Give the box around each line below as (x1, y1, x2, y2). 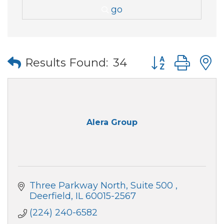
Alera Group (86, 117, 137, 127)
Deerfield (29, 190, 71, 201)
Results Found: (25, 55, 108, 70)
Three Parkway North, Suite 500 (29, 179, 175, 191)
